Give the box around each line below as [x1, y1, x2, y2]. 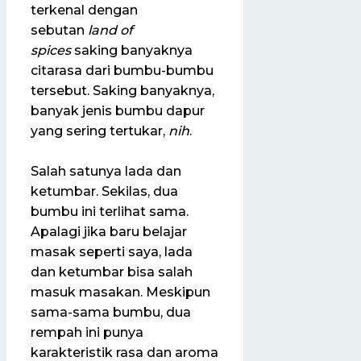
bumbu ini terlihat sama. [31, 204, 189, 220]
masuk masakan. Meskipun [31, 284, 210, 301]
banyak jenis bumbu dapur [31, 102, 205, 118]
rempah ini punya [31, 325, 143, 341]
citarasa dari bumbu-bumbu [31, 62, 214, 78]
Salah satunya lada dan [31, 164, 181, 180]
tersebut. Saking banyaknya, [31, 82, 214, 98]
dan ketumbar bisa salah [31, 264, 193, 280]
